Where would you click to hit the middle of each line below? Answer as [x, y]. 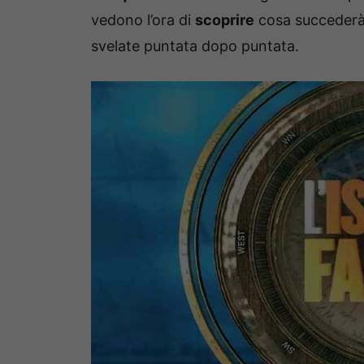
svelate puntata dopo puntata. [195, 45]
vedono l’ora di [143, 19]
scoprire [225, 19]
